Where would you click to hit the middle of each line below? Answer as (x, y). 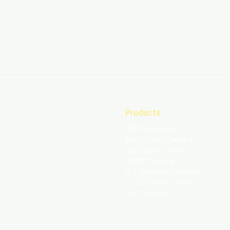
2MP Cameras (149, 129)
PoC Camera (147, 193)
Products (143, 113)
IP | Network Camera (161, 172)
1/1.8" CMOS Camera (161, 183)
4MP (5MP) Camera (159, 139)
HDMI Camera (149, 161)
